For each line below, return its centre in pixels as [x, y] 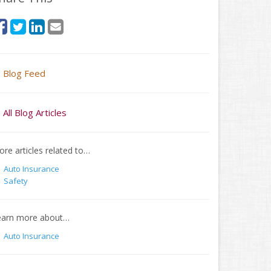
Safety [15, 181]
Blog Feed [24, 73]
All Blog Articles [35, 113]
